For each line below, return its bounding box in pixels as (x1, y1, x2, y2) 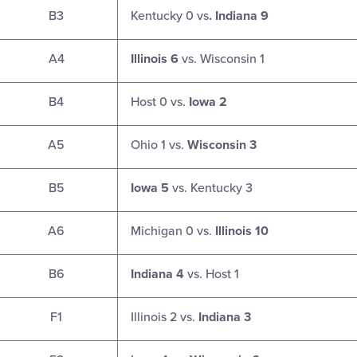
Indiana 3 (198, 309, 251, 326)
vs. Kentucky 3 (169, 180, 253, 197)
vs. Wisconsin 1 (178, 51, 265, 68)
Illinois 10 (215, 223, 269, 240)
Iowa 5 (131, 180, 169, 197)
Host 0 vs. (131, 94, 189, 111)
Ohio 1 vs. (131, 137, 184, 154)
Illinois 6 (131, 51, 178, 68)
